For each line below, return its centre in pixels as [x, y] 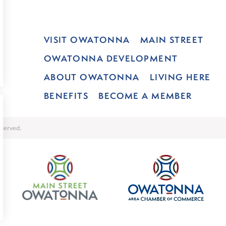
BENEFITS [66, 96]
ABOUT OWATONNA [92, 77]
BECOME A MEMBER [145, 96]
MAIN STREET [172, 40]
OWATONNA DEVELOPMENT [111, 58]
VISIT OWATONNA [87, 40]
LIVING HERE [180, 77]
